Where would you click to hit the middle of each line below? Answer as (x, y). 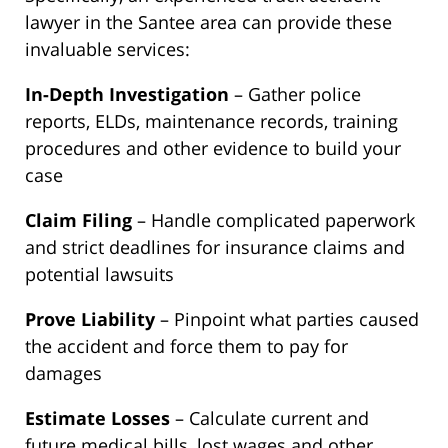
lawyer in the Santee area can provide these (208, 22)
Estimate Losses (97, 418)
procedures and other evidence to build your (213, 148)
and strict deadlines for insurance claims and (215, 247)
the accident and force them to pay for (186, 346)
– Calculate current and (269, 418)
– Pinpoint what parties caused (287, 319)
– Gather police (295, 94)
